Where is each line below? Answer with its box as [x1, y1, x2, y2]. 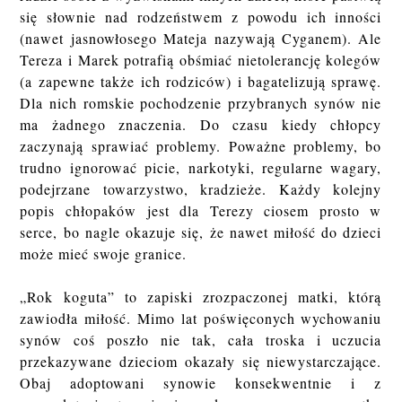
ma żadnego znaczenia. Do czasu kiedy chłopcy [20, 115, 382, 135]
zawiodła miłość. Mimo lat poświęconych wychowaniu [20, 309, 382, 328]
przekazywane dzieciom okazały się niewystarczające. [20, 352, 382, 371]
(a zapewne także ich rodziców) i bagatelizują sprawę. [20, 72, 382, 92]
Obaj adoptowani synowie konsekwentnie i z [20, 373, 382, 393]
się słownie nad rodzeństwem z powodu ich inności [20, 7, 382, 27]
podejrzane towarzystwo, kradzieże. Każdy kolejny [20, 179, 382, 199]
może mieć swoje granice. [20, 244, 188, 264]
